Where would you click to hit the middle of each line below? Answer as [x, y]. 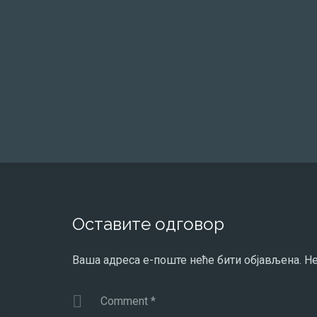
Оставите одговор [148, 224]
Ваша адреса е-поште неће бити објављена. [187, 260]
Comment [126, 301]
